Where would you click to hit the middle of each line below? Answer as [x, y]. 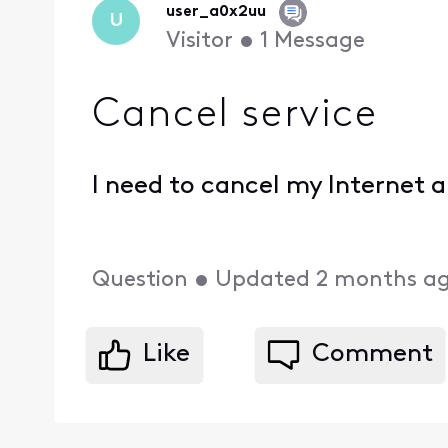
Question [140, 280]
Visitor [199, 42]
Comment [372, 355]
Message [319, 42]
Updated [263, 280]
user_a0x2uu [215, 12]
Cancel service [235, 115]
